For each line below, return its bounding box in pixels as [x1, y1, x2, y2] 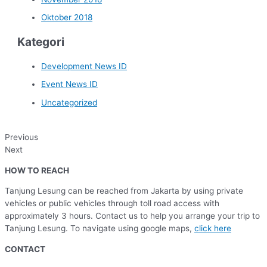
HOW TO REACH [5, 165, 69, 175]
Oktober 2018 [41, 13, 93, 23]
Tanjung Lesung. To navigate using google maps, [5, 223, 194, 234]
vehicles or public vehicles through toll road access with [5, 198, 219, 209]
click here [194, 223, 231, 234]
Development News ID [41, 61, 128, 71]
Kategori [17, 35, 65, 49]
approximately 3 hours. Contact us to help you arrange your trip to [5, 211, 260, 221]
